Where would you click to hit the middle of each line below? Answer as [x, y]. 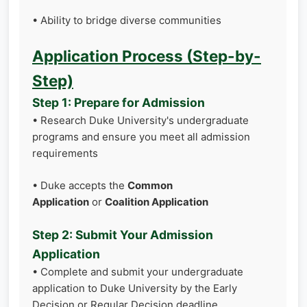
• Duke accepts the [80, 185]
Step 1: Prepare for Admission [119, 102]
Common [150, 185]
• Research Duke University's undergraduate [140, 120]
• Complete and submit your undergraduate [138, 272]
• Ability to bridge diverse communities [127, 20]
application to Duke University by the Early [135, 288]
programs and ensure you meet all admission [141, 137]
